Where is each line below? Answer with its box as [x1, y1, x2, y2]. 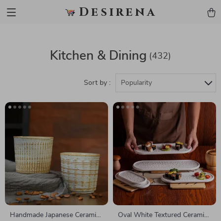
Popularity [121, 79, 152, 86]
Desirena [79, 4, 157, 20]
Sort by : [84, 79, 110, 86]
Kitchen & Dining [50, 49, 147, 62]
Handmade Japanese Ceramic [10, 212, 100, 219]
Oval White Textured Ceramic [118, 212, 208, 219]
